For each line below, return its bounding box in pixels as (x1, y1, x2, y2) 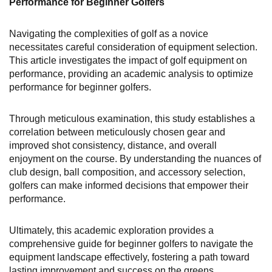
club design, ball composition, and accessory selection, (9, 166, 245, 177)
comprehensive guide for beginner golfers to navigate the (9, 238, 253, 249)
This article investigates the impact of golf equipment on (9, 55, 247, 66)
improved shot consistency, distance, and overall (9, 140, 217, 151)
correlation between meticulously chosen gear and (9, 126, 225, 137)
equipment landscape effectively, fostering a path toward (9, 251, 250, 262)
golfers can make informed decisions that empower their (9, 180, 248, 191)
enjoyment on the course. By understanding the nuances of (9, 153, 261, 164)
